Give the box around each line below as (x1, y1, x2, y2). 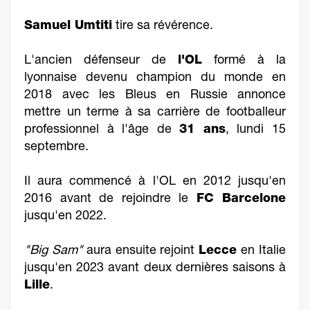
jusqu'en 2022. (24, 210, 110, 223)
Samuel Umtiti (24, 20, 112, 33)
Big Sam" (30, 245, 87, 257)
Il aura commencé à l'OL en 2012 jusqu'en (24, 176, 286, 188)
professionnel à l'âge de (24, 124, 180, 136)
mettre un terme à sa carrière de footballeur (24, 107, 286, 119)
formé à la (214, 55, 286, 67)
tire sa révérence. (112, 20, 213, 33)
